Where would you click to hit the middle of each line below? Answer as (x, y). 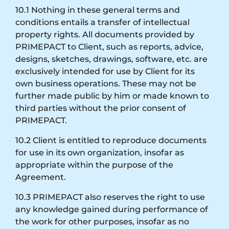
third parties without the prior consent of (101, 108)
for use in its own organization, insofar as (100, 152)
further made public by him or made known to (112, 96)
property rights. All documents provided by (105, 34)
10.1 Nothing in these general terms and (98, 10)
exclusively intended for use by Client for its (105, 71)
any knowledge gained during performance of (112, 209)
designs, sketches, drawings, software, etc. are (111, 59)
